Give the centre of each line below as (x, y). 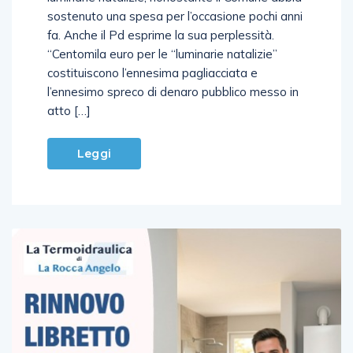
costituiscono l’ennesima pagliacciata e (152, 56)
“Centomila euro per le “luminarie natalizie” (162, 37)
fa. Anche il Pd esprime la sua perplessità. (161, 18)
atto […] (69, 94)
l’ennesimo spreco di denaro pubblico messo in (173, 75)
